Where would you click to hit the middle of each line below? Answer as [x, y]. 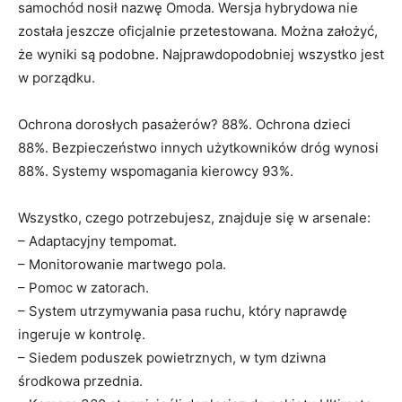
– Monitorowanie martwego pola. [122, 264]
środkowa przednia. [80, 380]
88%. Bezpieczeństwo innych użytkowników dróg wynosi [198, 147]
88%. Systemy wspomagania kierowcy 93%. [156, 170]
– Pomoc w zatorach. [83, 287]
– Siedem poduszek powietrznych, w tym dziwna [172, 357]
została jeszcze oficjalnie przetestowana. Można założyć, [198, 31]
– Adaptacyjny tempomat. [97, 240]
